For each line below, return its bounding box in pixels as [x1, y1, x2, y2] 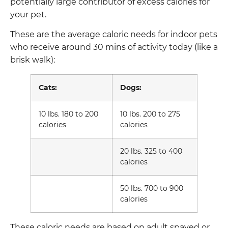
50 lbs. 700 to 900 [120, 183, 183, 193]
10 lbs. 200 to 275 [120, 109, 180, 119]
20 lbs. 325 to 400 [120, 146, 182, 156]
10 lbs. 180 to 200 [39, 109, 98, 119]
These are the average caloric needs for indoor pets [10, 29, 217, 39]
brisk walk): [10, 54, 55, 65]
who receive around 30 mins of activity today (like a [10, 42, 218, 52]
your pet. [10, 9, 46, 19]
